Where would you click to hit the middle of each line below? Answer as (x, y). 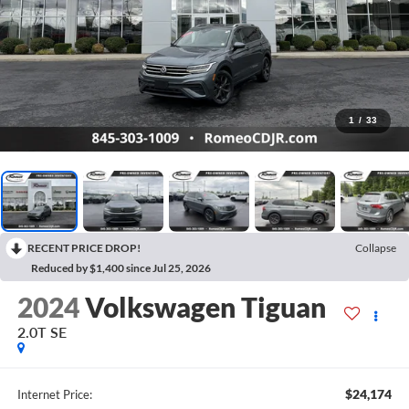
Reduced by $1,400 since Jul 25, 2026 (121, 267)
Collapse (376, 247)
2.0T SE (42, 331)
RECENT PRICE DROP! (84, 247)
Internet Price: (54, 395)
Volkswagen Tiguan (205, 306)
